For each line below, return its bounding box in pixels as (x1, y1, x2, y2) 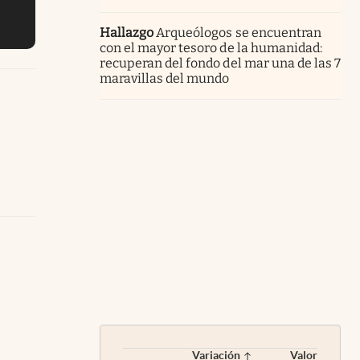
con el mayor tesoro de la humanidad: (100, 39, 322, 55)
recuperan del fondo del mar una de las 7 (100, 55, 341, 71)
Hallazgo (100, 24, 154, 40)
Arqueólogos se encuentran (156, 24, 321, 40)
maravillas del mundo (100, 70, 230, 86)
